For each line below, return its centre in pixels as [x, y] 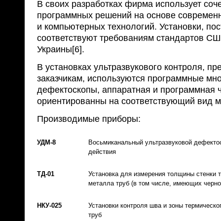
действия [102, 152]
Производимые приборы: [89, 119]
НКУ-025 [49, 205]
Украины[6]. [61, 49]
